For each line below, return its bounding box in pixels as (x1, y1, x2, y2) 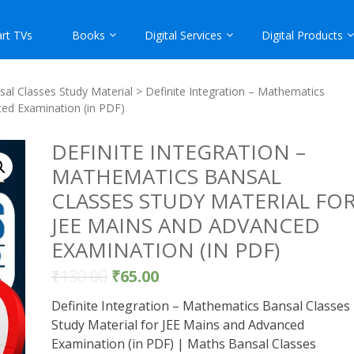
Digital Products (262, 28, 343, 43)
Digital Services (145, 28, 222, 43)
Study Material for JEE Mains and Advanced (51, 316, 304, 333)
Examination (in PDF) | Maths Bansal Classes (51, 335, 316, 352)
